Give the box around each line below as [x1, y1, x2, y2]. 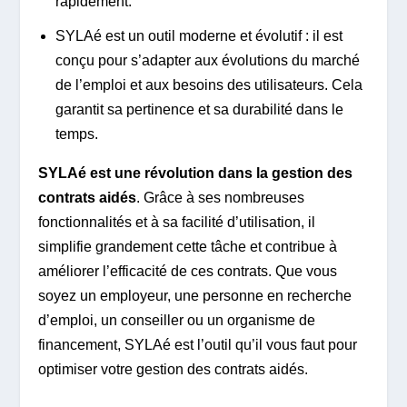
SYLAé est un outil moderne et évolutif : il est [55, 28, 342, 45]
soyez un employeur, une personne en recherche [38, 288, 352, 304]
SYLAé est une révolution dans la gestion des [38, 165, 353, 182]
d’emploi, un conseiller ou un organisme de [38, 313, 316, 329]
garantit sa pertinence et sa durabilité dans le [55, 102, 343, 118]
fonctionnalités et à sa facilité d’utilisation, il [38, 214, 316, 231]
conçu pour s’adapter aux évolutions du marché [55, 53, 360, 69]
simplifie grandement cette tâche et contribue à [38, 239, 338, 255]
